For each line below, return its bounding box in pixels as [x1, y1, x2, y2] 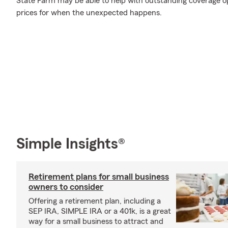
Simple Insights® [16, 136, 125, 152]
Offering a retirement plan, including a [28, 196, 161, 205]
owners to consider [28, 182, 103, 191]
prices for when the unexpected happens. [16, 9, 162, 17]
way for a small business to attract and [28, 217, 163, 225]
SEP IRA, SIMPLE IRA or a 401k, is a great [28, 207, 171, 215]
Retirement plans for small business [28, 172, 169, 181]
